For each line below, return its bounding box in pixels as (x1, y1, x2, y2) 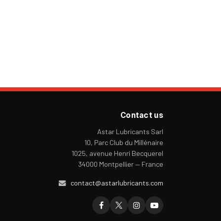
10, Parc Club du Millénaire (84, 138, 163, 147)
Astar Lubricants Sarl (97, 127, 163, 136)
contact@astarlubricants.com (71, 179, 163, 187)
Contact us (120, 110, 163, 120)
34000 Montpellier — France (78, 160, 163, 169)
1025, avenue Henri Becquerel (72, 149, 163, 158)
